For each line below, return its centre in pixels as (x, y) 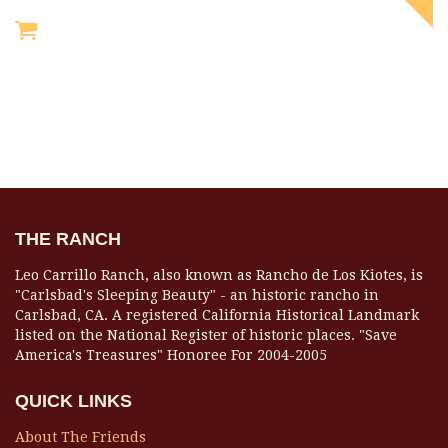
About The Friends (80, 437)
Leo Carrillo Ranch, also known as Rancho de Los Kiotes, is (219, 275)
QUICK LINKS (73, 401)
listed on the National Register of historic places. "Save (206, 335)
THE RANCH (68, 239)
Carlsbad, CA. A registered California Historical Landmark (217, 315)
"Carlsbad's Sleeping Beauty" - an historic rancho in (197, 295)
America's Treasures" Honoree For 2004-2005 (171, 355)
